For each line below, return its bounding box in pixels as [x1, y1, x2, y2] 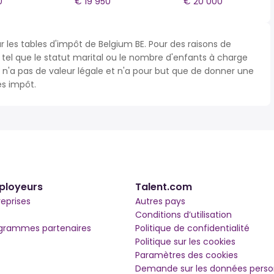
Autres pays [135, 195, 186, 207]
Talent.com [135, 180, 193, 194]
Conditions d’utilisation [135, 209, 232, 221]
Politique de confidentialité [135, 222, 250, 234]
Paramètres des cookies [135, 249, 239, 261]
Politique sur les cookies [135, 235, 236, 248]
